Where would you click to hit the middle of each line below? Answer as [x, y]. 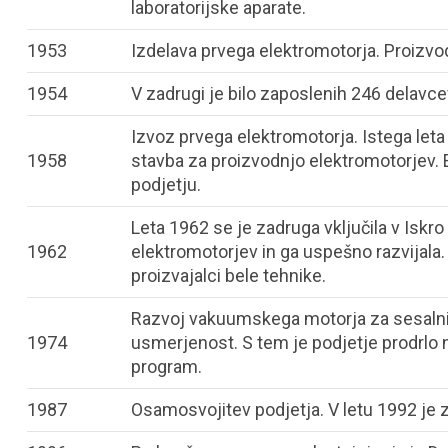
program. [167, 366]
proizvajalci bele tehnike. [229, 275]
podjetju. [166, 184]
